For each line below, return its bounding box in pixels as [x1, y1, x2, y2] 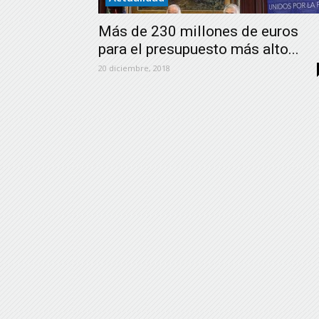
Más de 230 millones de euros [98, 23, 298, 40]
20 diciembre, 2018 [98, 63, 170, 73]
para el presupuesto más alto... [98, 41, 299, 58]
